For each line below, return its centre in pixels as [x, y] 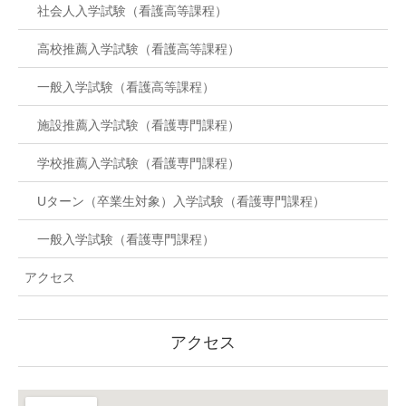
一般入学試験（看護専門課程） [126, 239]
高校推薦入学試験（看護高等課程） [139, 48]
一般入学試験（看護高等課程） [126, 87]
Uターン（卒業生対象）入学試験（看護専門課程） [181, 201]
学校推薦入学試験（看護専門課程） [139, 163]
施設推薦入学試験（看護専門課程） [139, 125]
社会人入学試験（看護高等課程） [132, 10]
